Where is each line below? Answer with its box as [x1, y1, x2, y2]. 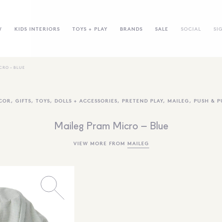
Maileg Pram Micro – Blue [54, 122, 168, 132]
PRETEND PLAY [122, 97, 163, 104]
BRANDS [119, 25, 143, 32]
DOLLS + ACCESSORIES [55, 97, 117, 104]
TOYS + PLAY [72, 25, 108, 32]
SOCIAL [180, 25, 201, 32]
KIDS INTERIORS [14, 25, 60, 32]
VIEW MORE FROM [73, 140, 127, 146]
